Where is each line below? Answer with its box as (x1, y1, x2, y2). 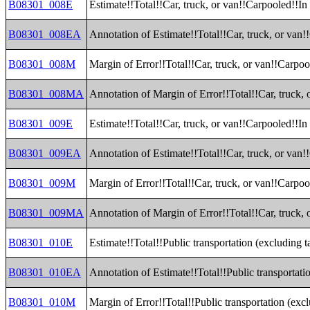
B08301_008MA (8, 88, 84, 100)
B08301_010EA (8, 266, 82, 278)
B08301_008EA (8, 28, 82, 40)
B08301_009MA (8, 207, 84, 219)
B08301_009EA (8, 147, 82, 159)
